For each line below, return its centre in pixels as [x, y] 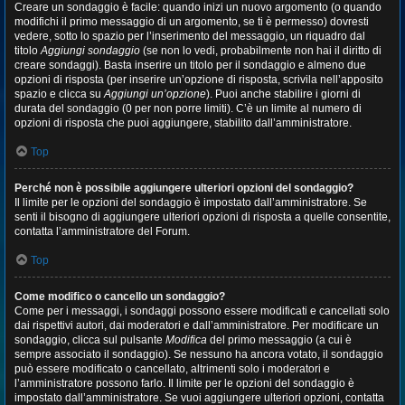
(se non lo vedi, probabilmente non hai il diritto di [261, 51]
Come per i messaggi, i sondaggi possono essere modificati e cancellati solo [202, 311]
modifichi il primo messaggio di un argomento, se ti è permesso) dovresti [192, 22]
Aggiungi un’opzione [155, 94]
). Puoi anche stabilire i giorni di [283, 94]
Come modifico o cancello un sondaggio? [120, 297]
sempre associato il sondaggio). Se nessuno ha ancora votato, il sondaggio [199, 354]
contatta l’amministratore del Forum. [102, 231]
